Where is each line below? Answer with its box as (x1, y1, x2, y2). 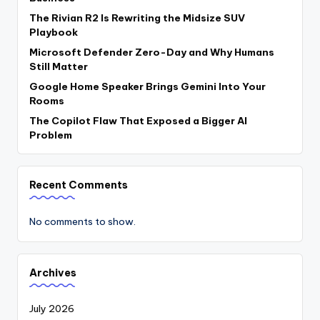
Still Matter (29, 60, 88, 74)
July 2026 (29, 301, 74, 315)
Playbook (29, 26, 78, 39)
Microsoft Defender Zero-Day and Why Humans (29, 46, 274, 59)
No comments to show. (29, 215, 136, 229)
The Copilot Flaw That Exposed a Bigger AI (29, 114, 247, 128)
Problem (29, 129, 72, 142)
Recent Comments (29, 179, 128, 192)
